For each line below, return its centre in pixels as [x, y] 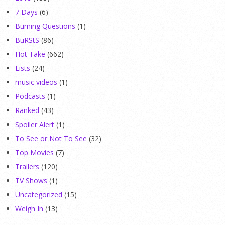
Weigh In [29, 209]
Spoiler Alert [35, 125]
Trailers [27, 167]
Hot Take [30, 54]
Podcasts [30, 96]
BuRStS [27, 40]
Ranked [27, 110]
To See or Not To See [51, 139]
